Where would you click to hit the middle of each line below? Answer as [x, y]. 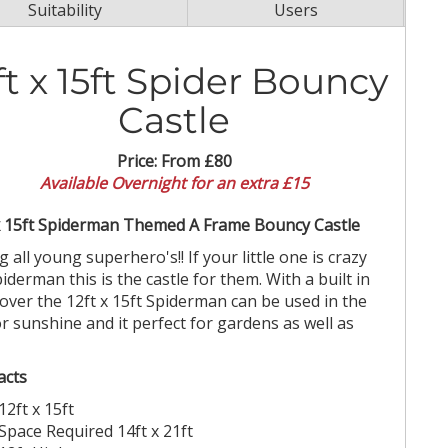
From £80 [196, 161]
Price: [138, 161]
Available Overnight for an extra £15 [174, 183]
